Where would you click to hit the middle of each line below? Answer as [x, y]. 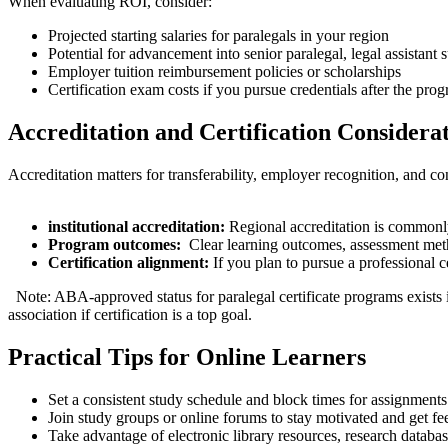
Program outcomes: [114, 245]
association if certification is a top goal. [130, 315]
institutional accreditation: [136, 227]
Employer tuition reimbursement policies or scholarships [224, 72]
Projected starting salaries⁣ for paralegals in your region [218, 36]
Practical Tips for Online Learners [187, 356]
